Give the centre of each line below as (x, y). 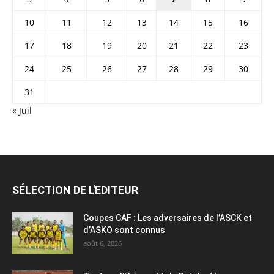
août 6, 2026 (102, 243)
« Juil (22, 110)
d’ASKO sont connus (124, 230)
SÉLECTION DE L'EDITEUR (75, 190)
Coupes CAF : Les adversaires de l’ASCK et (168, 217)
